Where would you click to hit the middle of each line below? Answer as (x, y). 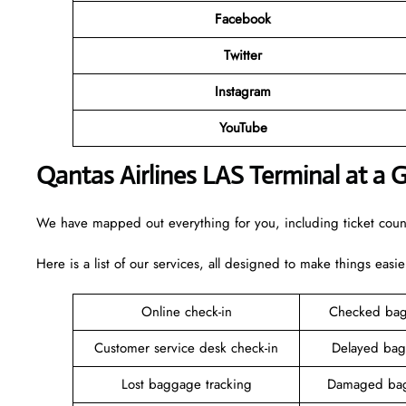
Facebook (243, 19)
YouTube (243, 127)
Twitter (243, 55)
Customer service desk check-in (186, 348)
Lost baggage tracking (186, 384)
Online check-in (186, 311)
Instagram (243, 91)
